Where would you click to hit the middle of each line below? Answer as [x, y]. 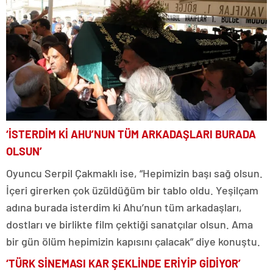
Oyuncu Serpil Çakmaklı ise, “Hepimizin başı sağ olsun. [134, 173]
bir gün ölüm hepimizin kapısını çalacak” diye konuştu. [133, 241]
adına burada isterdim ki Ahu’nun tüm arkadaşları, [124, 207]
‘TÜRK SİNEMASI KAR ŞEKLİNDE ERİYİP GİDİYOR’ [123, 263]
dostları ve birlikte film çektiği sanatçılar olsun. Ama [129, 224]
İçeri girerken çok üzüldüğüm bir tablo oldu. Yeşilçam [132, 190]
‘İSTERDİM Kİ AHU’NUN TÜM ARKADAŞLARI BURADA [131, 134]
